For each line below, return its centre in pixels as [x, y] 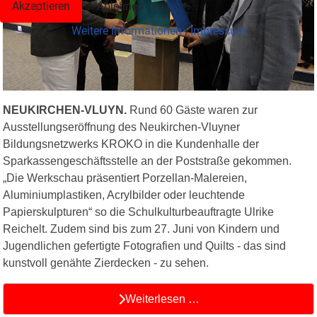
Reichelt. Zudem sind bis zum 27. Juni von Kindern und [141, 229]
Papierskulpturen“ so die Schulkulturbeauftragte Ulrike [138, 212]
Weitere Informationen [126, 30]
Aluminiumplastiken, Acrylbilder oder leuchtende [124, 195]
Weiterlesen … [162, 299]
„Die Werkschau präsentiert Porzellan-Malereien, [125, 178]
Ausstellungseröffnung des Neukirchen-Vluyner [121, 127]
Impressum [218, 30]
